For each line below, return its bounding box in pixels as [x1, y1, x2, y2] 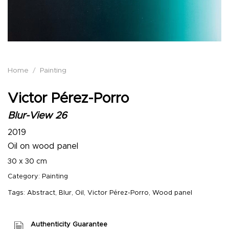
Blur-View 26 [8, 110, 67, 121]
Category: [8, 173, 42, 180]
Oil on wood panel [8, 142, 78, 151]
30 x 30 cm [8, 158, 47, 166]
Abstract [27, 190, 55, 197]
